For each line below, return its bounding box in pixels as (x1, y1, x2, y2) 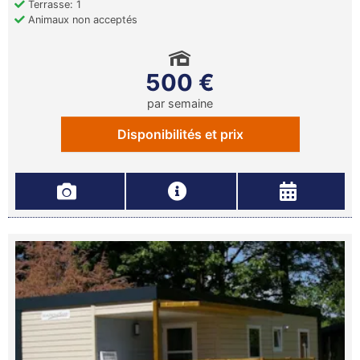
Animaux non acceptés (25, 14, 137, 27)
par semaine (147, 96, 213, 111)
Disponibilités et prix (117, 126, 243, 143)
